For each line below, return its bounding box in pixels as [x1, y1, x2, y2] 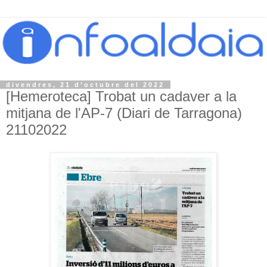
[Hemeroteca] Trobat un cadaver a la [6, 88, 237, 105]
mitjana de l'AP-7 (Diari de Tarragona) [6, 105, 242, 122]
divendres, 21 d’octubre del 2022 [6, 81, 164, 89]
